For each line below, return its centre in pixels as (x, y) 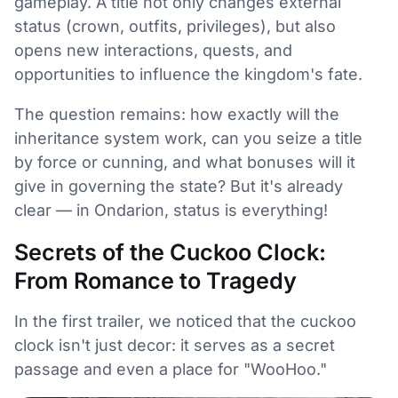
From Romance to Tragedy (155, 281)
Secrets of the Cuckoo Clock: (170, 253)
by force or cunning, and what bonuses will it (185, 163)
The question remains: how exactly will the (177, 115)
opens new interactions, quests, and (153, 51)
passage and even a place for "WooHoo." (171, 370)
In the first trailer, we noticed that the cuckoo (185, 322)
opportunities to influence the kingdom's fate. (188, 75)
